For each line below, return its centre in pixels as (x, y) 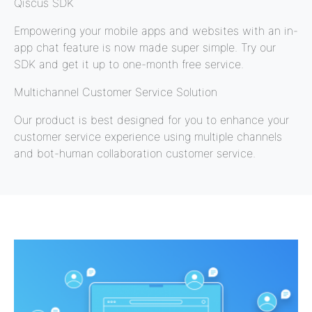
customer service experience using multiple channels (148, 136)
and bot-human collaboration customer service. (135, 153)
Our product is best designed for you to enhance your (151, 120)
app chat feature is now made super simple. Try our (145, 47)
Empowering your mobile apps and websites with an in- (156, 31)
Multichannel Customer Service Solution (116, 92)
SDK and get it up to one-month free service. (129, 64)
